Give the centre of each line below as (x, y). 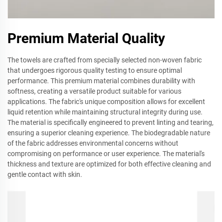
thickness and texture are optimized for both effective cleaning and (109, 164)
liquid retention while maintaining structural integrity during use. (105, 112)
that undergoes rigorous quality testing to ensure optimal (95, 70)
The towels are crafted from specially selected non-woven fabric (105, 60)
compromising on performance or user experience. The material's (106, 153)
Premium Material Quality (86, 38)
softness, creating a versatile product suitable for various (94, 91)
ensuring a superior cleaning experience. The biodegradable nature (109, 133)
